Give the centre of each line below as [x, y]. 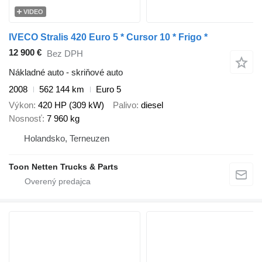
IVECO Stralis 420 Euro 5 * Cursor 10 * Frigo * [108, 37]
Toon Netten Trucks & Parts [63, 166]
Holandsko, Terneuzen [67, 138]
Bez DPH [65, 53]
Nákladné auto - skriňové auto [66, 73]
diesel [152, 105]
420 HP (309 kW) [71, 105]
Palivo [125, 105]
